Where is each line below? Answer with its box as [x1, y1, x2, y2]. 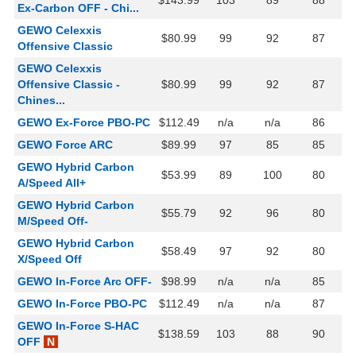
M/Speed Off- [17, 215, 88, 228]
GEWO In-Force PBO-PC [17, 297, 147, 311]
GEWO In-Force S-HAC [17, 319, 139, 333]
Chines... [17, 94, 65, 107]
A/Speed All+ [17, 176, 86, 190]
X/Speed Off [17, 253, 82, 266]
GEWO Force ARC [17, 138, 113, 152]
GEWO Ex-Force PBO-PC [17, 116, 150, 130]
